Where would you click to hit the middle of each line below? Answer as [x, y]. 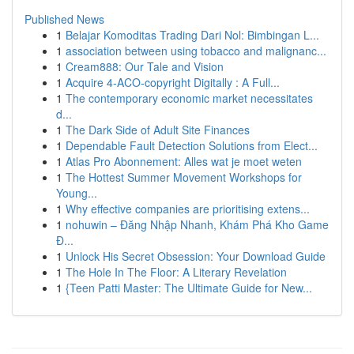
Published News [64, 19]
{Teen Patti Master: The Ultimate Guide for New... [189, 288]
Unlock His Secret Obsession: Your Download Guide [196, 256]
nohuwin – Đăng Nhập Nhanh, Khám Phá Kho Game [197, 224]
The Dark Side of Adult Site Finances [158, 130]
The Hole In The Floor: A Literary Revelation [176, 272]
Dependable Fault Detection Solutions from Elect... [192, 145]
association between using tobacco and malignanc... [196, 51]
